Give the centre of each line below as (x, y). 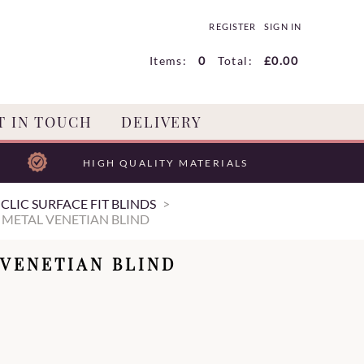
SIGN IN (283, 27)
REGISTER (232, 27)
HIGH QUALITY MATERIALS (166, 163)
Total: (235, 61)
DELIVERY (162, 122)
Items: (168, 61)
